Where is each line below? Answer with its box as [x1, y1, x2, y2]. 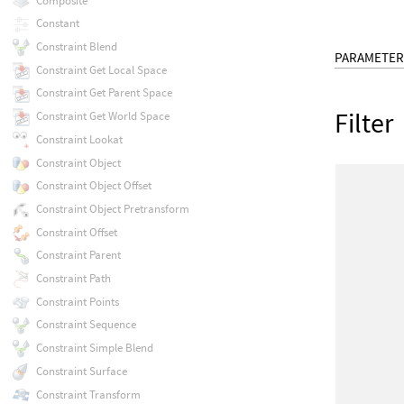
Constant [35, 15, 79, 32]
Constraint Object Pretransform [35, 200, 189, 216]
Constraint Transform [35, 386, 141, 402]
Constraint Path [35, 271, 111, 287]
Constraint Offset [35, 224, 117, 240]
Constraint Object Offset [35, 178, 151, 194]
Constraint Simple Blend [35, 340, 153, 356]
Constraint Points [35, 293, 119, 309]
